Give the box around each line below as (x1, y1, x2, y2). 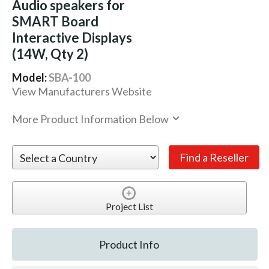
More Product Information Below (11, 112, 171, 125)
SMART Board (11, 13, 98, 30)
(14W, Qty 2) (11, 46, 88, 62)
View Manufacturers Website (11, 85, 152, 98)
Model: (11, 71, 49, 85)
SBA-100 (48, 71, 91, 85)
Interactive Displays (11, 29, 132, 46)
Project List (105, 200, 153, 212)
